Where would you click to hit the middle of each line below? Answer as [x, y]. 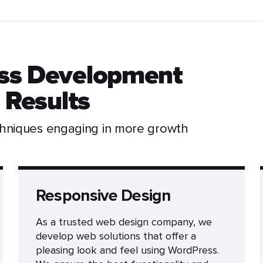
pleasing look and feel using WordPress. [127, 250]
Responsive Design [103, 195]
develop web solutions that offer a [116, 236]
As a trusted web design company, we [124, 222]
